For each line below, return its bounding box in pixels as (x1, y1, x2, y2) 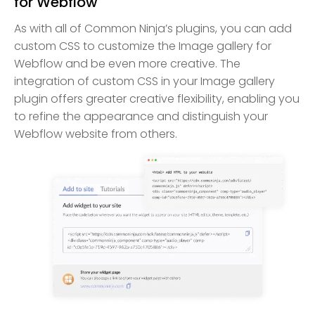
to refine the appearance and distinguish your (14, 108, 268, 125)
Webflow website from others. (14, 126, 177, 143)
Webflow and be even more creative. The (14, 56, 240, 72)
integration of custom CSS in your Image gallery (14, 73, 275, 90)
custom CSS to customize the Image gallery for (14, 38, 271, 55)
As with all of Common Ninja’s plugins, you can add (14, 20, 292, 37)
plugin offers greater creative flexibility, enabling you (14, 91, 300, 108)
